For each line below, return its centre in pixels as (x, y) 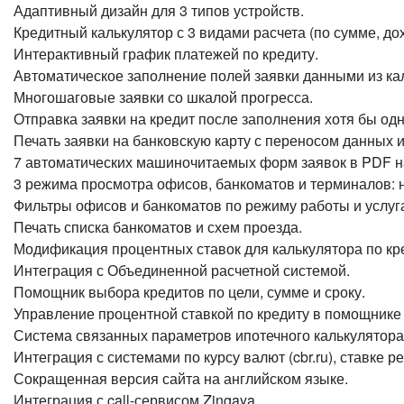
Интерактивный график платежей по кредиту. (166, 54)
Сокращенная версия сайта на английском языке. (181, 378)
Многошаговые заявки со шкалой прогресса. (163, 97)
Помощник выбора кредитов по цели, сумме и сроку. (189, 292)
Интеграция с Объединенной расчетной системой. (182, 270)
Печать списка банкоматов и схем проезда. (158, 227)
